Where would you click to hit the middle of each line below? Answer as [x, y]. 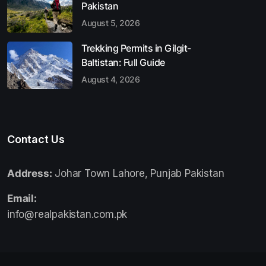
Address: [30, 174]
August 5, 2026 [110, 23]
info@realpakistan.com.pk [67, 215]
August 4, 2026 [110, 80]
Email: [22, 199]
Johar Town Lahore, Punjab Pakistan [138, 174]
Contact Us [36, 140]
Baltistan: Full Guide [123, 63]
